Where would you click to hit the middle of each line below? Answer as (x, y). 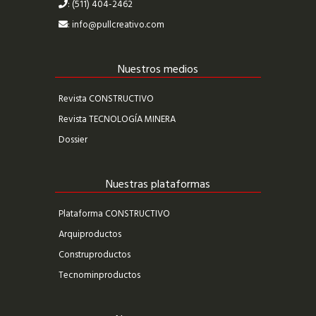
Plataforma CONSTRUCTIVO (114, 214)
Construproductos (95, 255)
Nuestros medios (158, 70)
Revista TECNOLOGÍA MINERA (117, 120)
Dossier (73, 140)
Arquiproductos (90, 235)
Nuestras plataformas (158, 185)
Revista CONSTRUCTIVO (106, 99)
